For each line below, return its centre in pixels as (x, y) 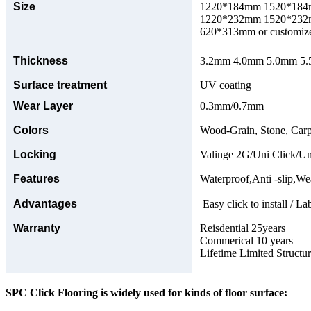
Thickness (41, 60)
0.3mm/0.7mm (232, 106)
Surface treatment (60, 85)
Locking (35, 154)
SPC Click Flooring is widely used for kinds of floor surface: (146, 292)
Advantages (45, 203)
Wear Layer (43, 106)
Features (36, 178)
